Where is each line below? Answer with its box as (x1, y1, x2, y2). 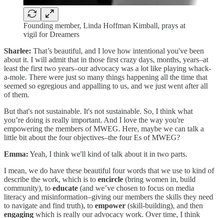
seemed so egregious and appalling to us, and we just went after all (4, 81, 208, 90)
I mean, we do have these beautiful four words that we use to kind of (4, 166, 214, 175)
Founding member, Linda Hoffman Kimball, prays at (23, 21, 185, 30)
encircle (98, 175, 123, 183)
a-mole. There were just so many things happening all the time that (4, 73, 207, 81)
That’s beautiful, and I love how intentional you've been (31, 46, 204, 55)
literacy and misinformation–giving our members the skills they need (4, 192, 213, 201)
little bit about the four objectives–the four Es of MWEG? (4, 133, 182, 142)
